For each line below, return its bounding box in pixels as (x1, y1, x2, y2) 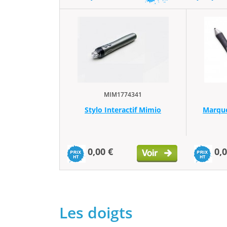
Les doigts (59, 202, 133, 223)
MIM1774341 (104, 90, 142, 99)
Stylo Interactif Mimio (85, 104, 161, 115)
